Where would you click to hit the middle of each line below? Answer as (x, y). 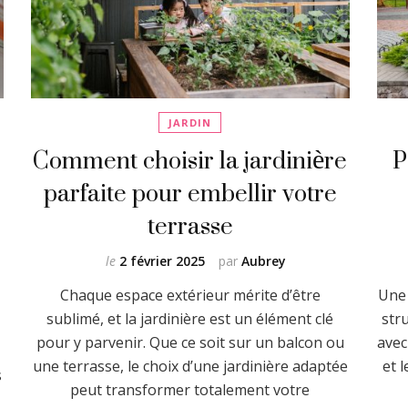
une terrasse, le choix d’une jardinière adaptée (190, 366)
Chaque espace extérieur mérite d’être (190, 295)
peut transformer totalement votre (190, 389)
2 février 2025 (162, 260)
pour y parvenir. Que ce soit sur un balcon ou (190, 342)
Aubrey (263, 260)
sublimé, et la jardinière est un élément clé (190, 318)
